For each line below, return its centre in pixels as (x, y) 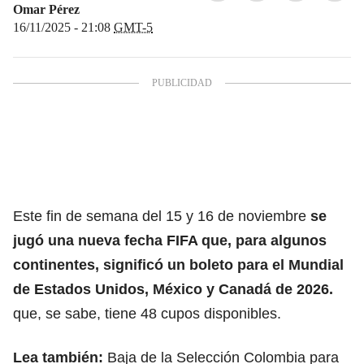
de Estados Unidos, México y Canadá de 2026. (173, 289)
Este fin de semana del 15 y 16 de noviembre (162, 216)
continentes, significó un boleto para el (151, 264)
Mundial (316, 264)
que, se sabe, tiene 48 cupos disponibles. (147, 313)
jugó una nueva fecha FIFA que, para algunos (170, 240)
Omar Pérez (46, 9)
